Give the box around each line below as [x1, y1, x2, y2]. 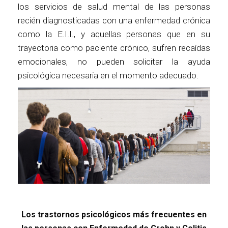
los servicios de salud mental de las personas [18, 1, 210, 12]
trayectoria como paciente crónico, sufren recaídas [18, 42, 210, 53]
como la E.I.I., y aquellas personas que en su [18, 28, 210, 39]
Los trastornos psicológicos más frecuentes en [21, 209, 207, 219]
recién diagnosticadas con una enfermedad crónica [18, 15, 210, 25]
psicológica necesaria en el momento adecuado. [18, 70, 198, 80]
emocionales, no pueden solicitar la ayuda [18, 56, 210, 67]
